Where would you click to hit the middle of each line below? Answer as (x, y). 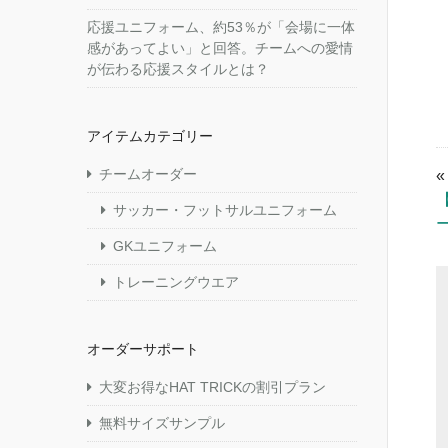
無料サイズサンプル (162, 422)
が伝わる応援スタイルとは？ (178, 69)
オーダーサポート (143, 348)
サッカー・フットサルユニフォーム (225, 209)
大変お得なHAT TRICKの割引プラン (212, 386)
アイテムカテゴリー (150, 135)
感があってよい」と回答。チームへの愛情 (220, 48)
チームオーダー (148, 173)
